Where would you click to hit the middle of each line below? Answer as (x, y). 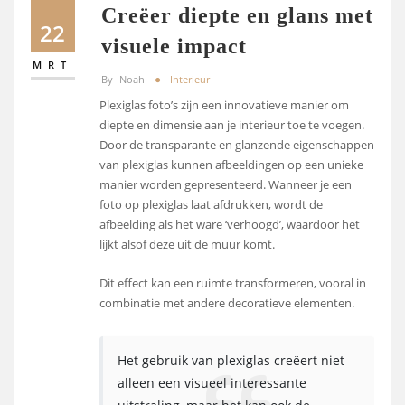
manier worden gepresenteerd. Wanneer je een (226, 185)
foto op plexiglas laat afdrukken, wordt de (212, 205)
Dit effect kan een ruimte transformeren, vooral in (233, 283)
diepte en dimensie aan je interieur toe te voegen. (232, 125)
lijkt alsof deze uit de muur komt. (188, 245)
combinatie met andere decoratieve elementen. (227, 302)
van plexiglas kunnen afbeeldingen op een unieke (232, 165)
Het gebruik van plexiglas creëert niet (231, 360)
